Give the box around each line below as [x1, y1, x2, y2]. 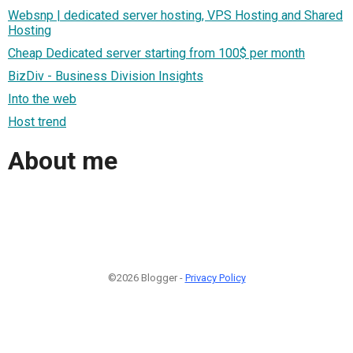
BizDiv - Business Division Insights [8, 68, 203, 84]
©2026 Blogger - [107, 271, 185, 284]
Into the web [8, 91, 76, 106]
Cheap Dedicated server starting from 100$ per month [8, 45, 305, 61]
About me [8, 146, 117, 176]
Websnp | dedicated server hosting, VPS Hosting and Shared [8, 7, 343, 23]
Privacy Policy [184, 271, 246, 284]
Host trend [8, 113, 66, 129]
